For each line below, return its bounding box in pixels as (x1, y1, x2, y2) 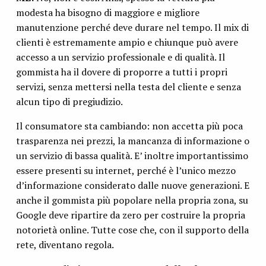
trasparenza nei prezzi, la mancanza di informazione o (15, 134, 249, 148)
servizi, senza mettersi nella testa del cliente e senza (15, 80, 241, 94)
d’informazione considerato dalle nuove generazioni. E (15, 179, 249, 192)
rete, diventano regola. (15, 238, 114, 252)
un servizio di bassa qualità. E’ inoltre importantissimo (15, 149, 248, 163)
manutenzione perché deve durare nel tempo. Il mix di (15, 21, 249, 34)
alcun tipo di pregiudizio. (15, 95, 123, 109)
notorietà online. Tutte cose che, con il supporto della (15, 223, 249, 237)
